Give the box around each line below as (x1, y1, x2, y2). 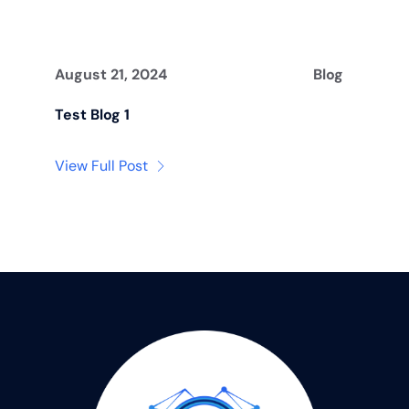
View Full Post (54, 155, 148, 175)
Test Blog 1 (54, 104, 130, 124)
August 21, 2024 (54, 64, 167, 84)
